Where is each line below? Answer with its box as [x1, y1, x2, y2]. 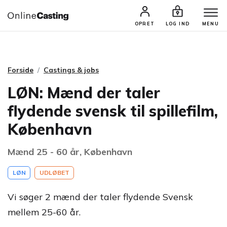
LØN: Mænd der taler [8, 83, 160, 102]
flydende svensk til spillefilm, [8, 101, 218, 121]
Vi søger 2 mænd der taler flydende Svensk [8, 191, 193, 203]
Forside [8, 65, 33, 74]
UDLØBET [39, 169, 69, 176]
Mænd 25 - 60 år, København [8, 146, 132, 158]
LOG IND [165, 21, 190, 26]
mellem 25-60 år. [8, 206, 81, 218]
